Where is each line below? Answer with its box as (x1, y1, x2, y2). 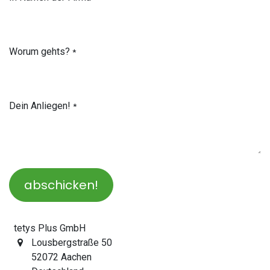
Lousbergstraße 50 (31, 236, 112, 248)
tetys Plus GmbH (14, 222, 86, 234)
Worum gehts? (9, 45, 70, 57)
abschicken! (24, 176, 98, 193)
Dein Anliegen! (9, 99, 71, 111)
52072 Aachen (31, 251, 92, 263)
